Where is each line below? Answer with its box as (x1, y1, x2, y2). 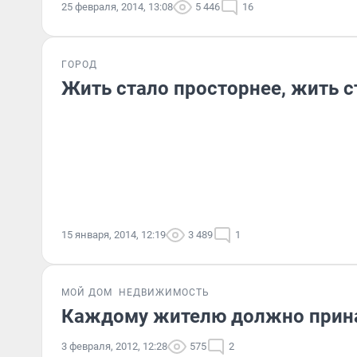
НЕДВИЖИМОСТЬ (119, 287, 210, 298)
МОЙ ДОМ (61, 287, 112, 298)
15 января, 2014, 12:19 (61, 229, 166, 241)
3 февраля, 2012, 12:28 (61, 340, 167, 352)
